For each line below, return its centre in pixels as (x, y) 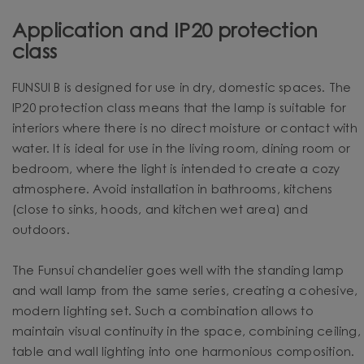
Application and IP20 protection (165, 32)
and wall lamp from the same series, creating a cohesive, (185, 292)
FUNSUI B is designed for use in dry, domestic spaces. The (182, 89)
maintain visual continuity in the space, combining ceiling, (186, 332)
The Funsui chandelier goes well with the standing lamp (178, 271)
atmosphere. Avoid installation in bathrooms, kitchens (173, 190)
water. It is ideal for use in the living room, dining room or (182, 149)
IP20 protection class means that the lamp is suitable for (180, 109)
